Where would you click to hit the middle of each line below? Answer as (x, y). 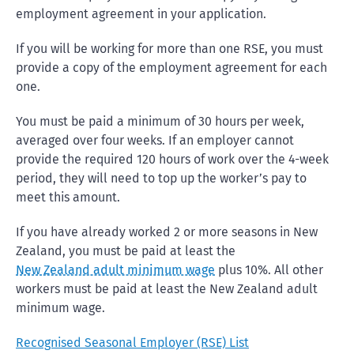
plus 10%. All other (269, 270)
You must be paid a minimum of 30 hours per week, (160, 121)
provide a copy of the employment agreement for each (171, 68)
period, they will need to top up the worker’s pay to (161, 178)
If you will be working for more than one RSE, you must (169, 49)
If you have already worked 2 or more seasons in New (167, 232)
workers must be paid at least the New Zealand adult (167, 289)
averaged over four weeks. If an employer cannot (155, 140)
